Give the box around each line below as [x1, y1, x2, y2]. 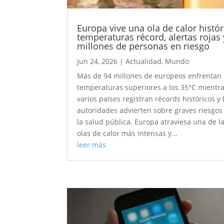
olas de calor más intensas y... [77, 128, 178, 138]
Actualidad [125, 56, 162, 66]
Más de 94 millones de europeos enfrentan [77, 71, 222, 81]
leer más [77, 140, 106, 150]
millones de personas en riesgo [77, 40, 210, 52]
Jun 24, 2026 [77, 56, 118, 66]
